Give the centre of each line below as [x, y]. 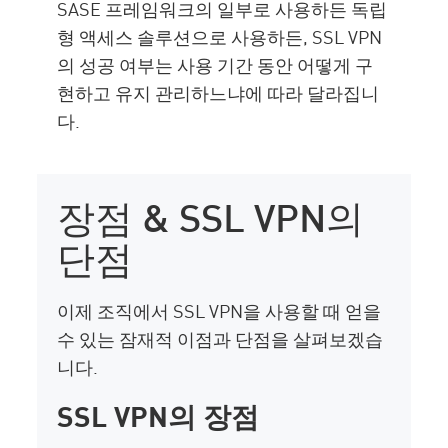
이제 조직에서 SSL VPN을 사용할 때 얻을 [219, 310]
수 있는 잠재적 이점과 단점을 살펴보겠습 [220, 338]
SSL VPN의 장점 [158, 415]
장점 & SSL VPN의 [211, 214]
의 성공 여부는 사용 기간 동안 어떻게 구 [215, 64]
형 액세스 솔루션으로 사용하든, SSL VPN [220, 36]
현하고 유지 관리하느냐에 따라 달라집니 [218, 92]
